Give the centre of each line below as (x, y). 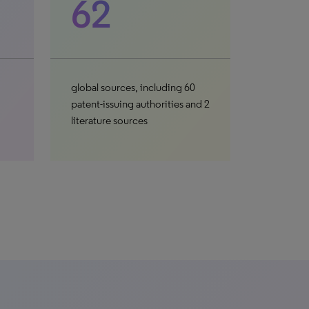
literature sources (109, 120)
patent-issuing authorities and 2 (140, 104)
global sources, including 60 (133, 87)
